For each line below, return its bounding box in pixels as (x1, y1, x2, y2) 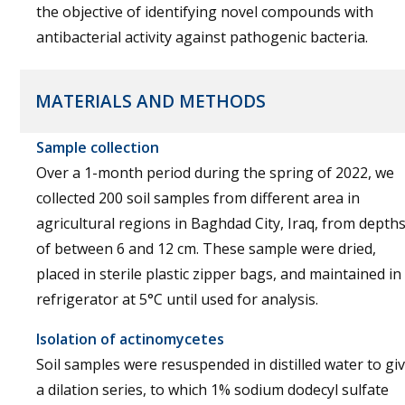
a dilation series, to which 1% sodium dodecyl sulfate (36, 380, 389, 400)
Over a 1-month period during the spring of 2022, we (36, 163, 394, 183)
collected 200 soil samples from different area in (36, 188, 360, 208)
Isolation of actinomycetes (36, 329, 224, 349)
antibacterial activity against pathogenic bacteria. (36, 27, 368, 47)
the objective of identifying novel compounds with (36, 2, 373, 22)
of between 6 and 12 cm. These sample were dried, (36, 239, 376, 259)
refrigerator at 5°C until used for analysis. (36, 289, 318, 309)
